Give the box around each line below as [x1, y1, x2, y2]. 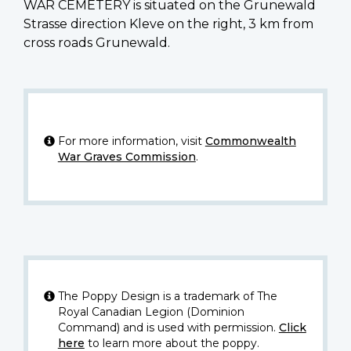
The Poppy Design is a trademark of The [57, 289, 277, 304]
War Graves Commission [57, 150, 196, 165]
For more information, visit [57, 134, 205, 149]
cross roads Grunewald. [24, 35, 170, 51]
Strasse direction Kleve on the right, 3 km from [24, 16, 313, 32]
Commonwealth [204, 134, 296, 149]
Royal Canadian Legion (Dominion [57, 305, 244, 320]
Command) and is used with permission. [57, 320, 279, 335]
